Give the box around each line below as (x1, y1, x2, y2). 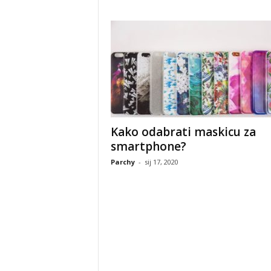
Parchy (110, 157, 135, 166)
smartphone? (110, 139, 186, 154)
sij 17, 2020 (144, 157, 178, 166)
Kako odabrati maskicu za (110, 124, 256, 140)
